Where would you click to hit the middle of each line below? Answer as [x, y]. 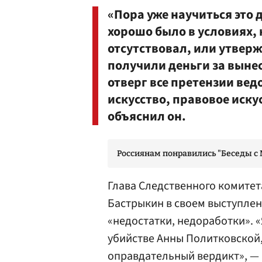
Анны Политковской [208, 239]
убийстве [132, 239]
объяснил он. [147, 116]
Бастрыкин [136, 204]
